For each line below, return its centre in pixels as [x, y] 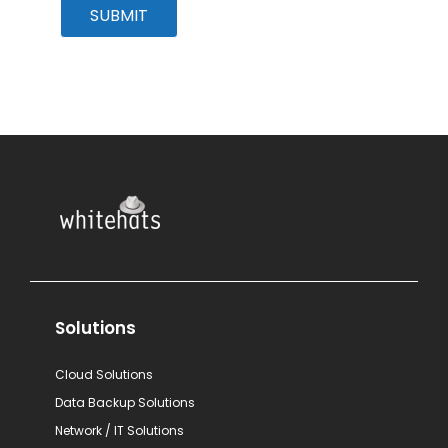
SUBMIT [118, 16]
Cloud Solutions [103, 374]
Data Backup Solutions [124, 402]
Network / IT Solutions [119, 430]
